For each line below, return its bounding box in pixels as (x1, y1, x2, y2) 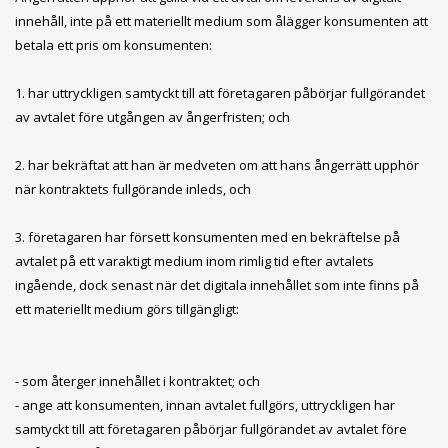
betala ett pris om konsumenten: (15, 36, 212, 54)
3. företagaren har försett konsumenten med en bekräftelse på (15, 228, 400, 246)
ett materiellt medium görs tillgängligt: (15, 300, 239, 318)
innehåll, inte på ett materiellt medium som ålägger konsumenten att (15, 12, 428, 30)
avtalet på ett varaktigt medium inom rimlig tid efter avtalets (15, 252, 374, 270)
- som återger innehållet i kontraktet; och (15, 372, 260, 390)
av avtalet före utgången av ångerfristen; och (15, 108, 290, 126)
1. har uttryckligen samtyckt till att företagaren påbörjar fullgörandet (15, 84, 425, 102)
